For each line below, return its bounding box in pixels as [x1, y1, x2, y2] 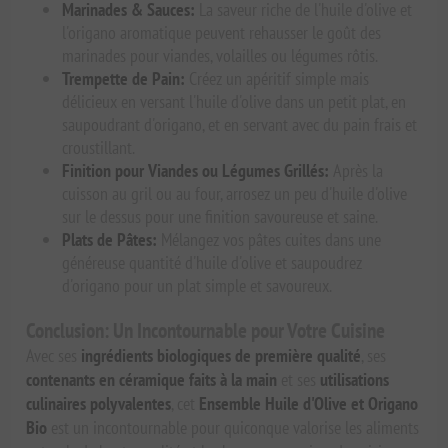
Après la [329, 159, 384, 183]
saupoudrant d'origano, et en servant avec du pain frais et [62, 113, 418, 137]
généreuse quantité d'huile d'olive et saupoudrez [62, 251, 363, 275]
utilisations [320, 368, 390, 392]
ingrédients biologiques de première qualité [81, 344, 362, 368]
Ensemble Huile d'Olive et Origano [199, 392, 419, 416]
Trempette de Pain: [62, 67, 186, 91]
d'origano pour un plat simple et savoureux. [62, 274, 333, 298]
